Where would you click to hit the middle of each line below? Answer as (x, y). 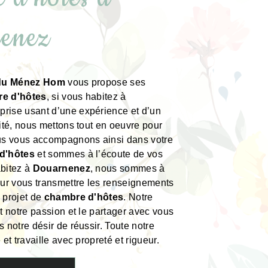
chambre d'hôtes (84, 197)
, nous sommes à (127, 168)
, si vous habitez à (86, 97)
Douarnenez (61, 168)
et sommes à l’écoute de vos (99, 154)
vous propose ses (105, 82)
